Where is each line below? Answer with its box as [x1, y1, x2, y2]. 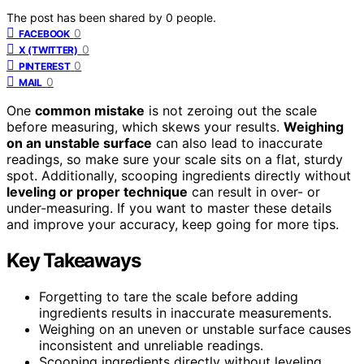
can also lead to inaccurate [152, 134, 323, 151]
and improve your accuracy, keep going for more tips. [6, 215, 339, 232]
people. [176, 10, 216, 24]
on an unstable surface [6, 134, 152, 151]
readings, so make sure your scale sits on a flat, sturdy [6, 150, 343, 167]
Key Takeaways [6, 248, 141, 272]
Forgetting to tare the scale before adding [39, 288, 298, 305]
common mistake [35, 102, 145, 119]
